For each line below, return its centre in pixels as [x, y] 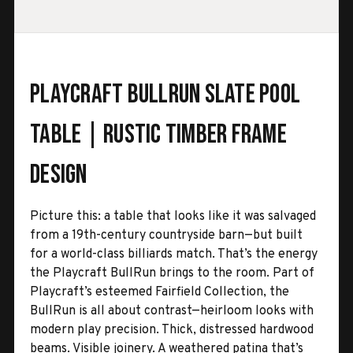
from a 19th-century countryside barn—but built [166, 235]
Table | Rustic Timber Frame [158, 134]
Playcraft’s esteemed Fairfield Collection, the [160, 292]
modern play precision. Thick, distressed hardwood [172, 330]
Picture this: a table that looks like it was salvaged [173, 216]
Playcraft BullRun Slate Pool [165, 94]
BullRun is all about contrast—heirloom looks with [172, 311]
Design [59, 174]
